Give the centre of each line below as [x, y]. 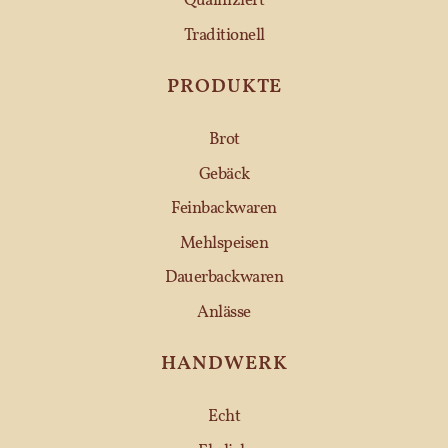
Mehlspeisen [224, 243]
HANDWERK [224, 364]
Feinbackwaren [224, 209]
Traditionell [224, 35]
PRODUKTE [224, 87]
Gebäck [224, 174]
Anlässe [224, 312]
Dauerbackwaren [224, 278]
